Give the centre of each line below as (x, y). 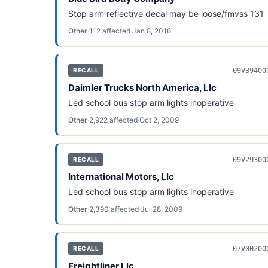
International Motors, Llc (121, 177)
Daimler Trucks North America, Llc (142, 88)
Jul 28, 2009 (162, 209)
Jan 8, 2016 (152, 31)
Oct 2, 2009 (159, 120)
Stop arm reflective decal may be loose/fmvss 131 (166, 13)
